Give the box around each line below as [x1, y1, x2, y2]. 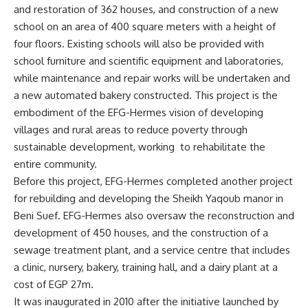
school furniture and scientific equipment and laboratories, [14, 54, 283, 68]
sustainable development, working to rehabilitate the [14, 140, 265, 154]
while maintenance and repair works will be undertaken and [14, 71, 290, 85]
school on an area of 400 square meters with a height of [14, 20, 276, 34]
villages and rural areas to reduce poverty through [14, 123, 247, 137]
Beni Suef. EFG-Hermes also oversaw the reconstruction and [14, 209, 294, 223]
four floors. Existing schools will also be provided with [14, 37, 264, 51]
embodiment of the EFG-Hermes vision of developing [14, 106, 263, 120]
